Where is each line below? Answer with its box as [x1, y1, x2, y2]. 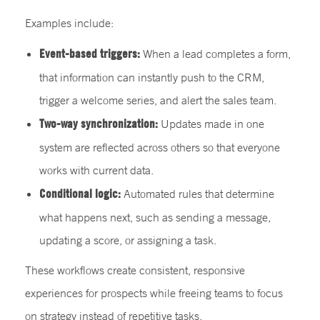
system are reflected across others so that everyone [39, 140, 280, 154]
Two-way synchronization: [39, 116, 158, 131]
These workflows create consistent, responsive [25, 263, 245, 277]
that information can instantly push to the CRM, [39, 70, 264, 84]
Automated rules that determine [121, 186, 274, 201]
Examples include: [25, 16, 114, 30]
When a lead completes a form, [140, 46, 291, 61]
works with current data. [39, 163, 154, 177]
